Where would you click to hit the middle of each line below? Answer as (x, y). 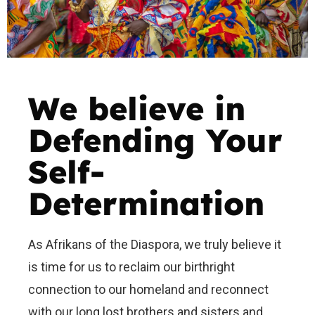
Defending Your (155, 140)
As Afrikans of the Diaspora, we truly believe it (155, 244)
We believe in (137, 108)
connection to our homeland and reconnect (148, 289)
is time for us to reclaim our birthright (131, 266)
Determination (146, 203)
